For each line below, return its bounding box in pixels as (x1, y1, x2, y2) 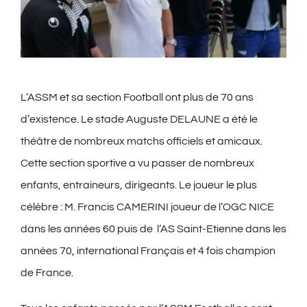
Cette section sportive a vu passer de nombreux (21, 158, 254, 169)
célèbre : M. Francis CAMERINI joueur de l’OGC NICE (21, 201, 274, 213)
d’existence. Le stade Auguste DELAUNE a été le (21, 114, 258, 125)
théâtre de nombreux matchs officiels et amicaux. (21, 136, 262, 147)
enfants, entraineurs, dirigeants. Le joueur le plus (21, 180, 257, 191)
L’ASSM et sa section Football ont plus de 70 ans (21, 92, 254, 103)
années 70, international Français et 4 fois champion (21, 245, 275, 257)
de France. (21, 267, 73, 279)
